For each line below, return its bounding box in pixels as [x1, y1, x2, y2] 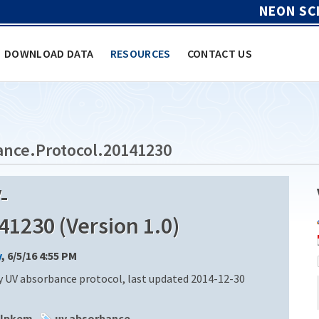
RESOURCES [110, 46, 171, 61]
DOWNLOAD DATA [4, 46, 94, 61]
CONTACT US [187, 46, 253, 61]
